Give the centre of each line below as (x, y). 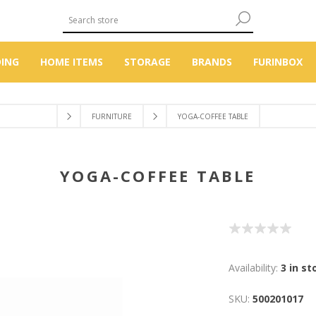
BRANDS (212, 62)
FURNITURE (111, 116)
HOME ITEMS (72, 62)
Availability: (253, 268)
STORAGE (147, 62)
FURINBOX (278, 62)
